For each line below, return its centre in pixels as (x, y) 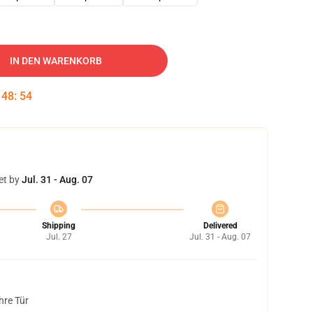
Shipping (59, 226)
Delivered (220, 226)
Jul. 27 (59, 237)
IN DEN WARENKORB (56, 61)
